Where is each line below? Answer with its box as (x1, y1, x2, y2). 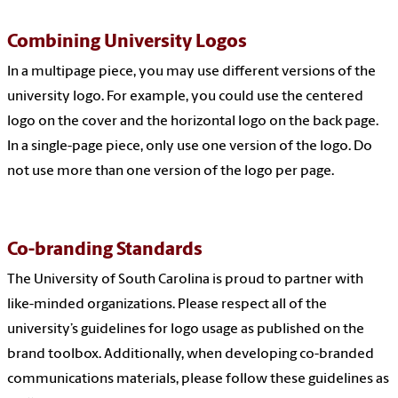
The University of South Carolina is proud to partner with (7, 273, 363, 288)
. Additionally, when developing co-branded (99, 347, 374, 362)
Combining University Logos (7, 33, 247, 52)
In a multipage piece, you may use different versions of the (7, 65, 376, 80)
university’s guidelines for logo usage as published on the (7, 322, 364, 338)
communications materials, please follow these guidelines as (7, 372, 389, 387)
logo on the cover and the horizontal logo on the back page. (7, 115, 378, 130)
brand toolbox (7, 347, 99, 362)
